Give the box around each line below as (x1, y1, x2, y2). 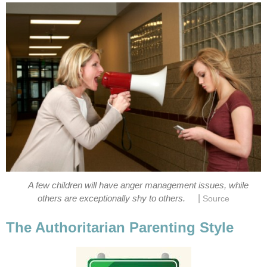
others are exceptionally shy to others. (38, 194, 186, 204)
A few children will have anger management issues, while (28, 181, 249, 191)
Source (202, 194, 229, 204)
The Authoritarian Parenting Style (6, 219, 234, 236)
